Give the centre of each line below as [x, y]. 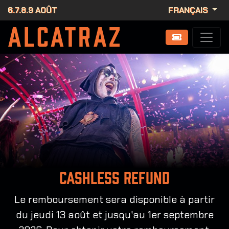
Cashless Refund [114, 178]
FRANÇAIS [189, 10]
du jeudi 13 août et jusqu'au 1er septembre [114, 215]
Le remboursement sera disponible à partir [114, 200]
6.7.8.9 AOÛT [32, 10]
